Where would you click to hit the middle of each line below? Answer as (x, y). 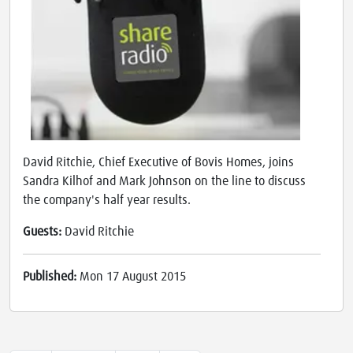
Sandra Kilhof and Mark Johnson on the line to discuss (164, 182)
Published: (51, 277)
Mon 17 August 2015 (133, 277)
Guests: (44, 232)
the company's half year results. (107, 201)
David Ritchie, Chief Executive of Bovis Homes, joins (158, 163)
